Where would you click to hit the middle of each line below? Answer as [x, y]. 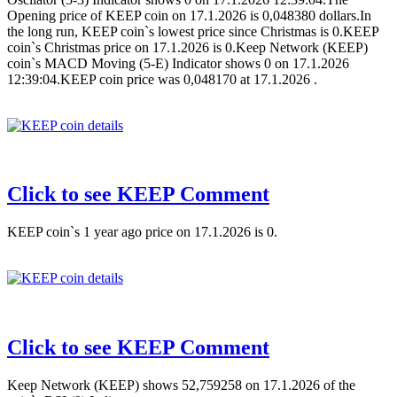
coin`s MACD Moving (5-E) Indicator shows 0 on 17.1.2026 [178, 63]
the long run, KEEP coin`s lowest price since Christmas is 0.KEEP [193, 31]
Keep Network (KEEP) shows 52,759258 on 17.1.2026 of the [181, 385]
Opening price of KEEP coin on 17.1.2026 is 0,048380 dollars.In [189, 15]
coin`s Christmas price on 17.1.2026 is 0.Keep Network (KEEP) [187, 47]
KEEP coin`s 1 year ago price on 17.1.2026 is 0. [142, 232]
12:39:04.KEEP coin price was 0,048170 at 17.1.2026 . [162, 79]
